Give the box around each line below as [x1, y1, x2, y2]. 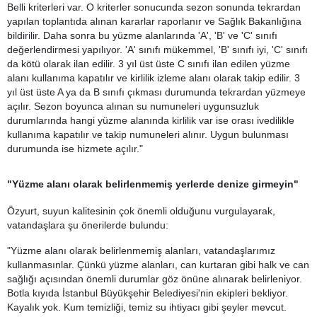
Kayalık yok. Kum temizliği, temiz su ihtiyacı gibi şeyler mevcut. [7, 301, 287, 313]
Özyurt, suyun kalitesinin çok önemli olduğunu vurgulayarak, [7, 204, 275, 217]
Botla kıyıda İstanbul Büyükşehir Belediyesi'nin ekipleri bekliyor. [7, 287, 288, 299]
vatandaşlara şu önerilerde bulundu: [7, 219, 168, 231]
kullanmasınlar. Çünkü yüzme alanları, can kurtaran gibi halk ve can [7, 258, 309, 270]
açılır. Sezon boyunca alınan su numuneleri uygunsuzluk [7, 100, 259, 112]
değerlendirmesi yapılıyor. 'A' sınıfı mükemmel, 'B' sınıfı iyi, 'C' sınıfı [7, 43, 308, 55]
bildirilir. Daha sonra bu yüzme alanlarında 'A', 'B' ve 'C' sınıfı [7, 29, 277, 41]
